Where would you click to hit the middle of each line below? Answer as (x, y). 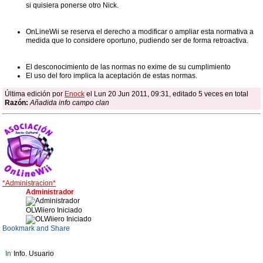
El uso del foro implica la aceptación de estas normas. (112, 76)
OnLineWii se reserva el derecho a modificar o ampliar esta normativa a (140, 32)
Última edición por (35, 94)
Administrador (50, 192)
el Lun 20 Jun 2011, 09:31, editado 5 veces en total (166, 94)
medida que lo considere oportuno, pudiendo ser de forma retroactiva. (137, 41)
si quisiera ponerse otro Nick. (72, 6)
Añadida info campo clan (70, 103)
